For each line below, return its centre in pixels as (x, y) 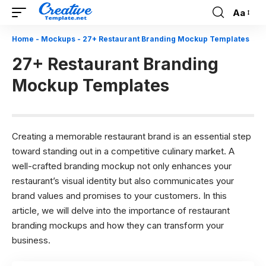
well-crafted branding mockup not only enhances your (122, 166)
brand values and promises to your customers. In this (119, 196)
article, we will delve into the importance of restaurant (121, 210)
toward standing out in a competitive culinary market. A (123, 151)
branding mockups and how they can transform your (118, 225)
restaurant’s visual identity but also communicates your (123, 181)
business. (31, 240)
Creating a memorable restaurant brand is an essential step (132, 136)
